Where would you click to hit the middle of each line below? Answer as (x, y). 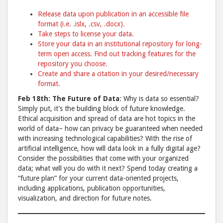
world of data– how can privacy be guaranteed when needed (110, 129)
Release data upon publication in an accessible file (113, 14)
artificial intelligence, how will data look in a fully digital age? (109, 149)
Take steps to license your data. (86, 34)
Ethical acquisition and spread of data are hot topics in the (107, 119)
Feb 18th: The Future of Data (69, 99)
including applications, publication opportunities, (92, 188)
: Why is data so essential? (159, 99)
